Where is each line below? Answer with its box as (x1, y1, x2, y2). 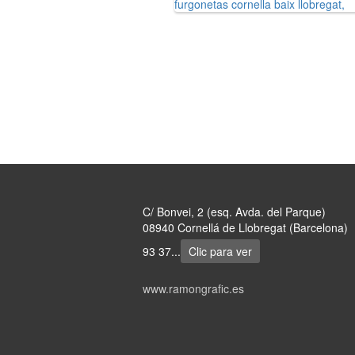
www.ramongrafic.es (143, 281, 244, 297)
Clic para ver (189, 243, 252, 259)
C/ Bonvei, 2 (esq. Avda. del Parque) (143, 204, 326, 219)
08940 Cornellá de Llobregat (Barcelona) (143, 219, 348, 235)
